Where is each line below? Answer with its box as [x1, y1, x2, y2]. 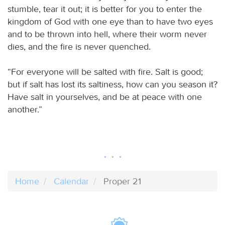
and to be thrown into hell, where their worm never [8, 28, 207, 40]
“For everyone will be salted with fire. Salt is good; [8, 66, 203, 77]
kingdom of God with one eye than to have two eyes [8, 16, 213, 27]
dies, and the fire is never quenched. [8, 41, 151, 52]
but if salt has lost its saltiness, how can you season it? [8, 78, 217, 90]
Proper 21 [103, 175, 141, 187]
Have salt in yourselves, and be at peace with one [8, 91, 202, 102]
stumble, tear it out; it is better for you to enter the [8, 3, 202, 15]
